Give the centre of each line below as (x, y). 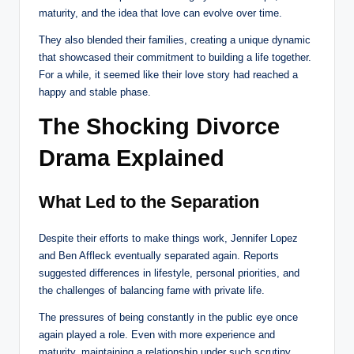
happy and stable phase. (95, 92)
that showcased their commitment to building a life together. (175, 58)
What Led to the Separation (149, 202)
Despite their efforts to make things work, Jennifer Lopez (168, 239)
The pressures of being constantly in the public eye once (168, 318)
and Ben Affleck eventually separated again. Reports (159, 256)
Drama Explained (132, 158)
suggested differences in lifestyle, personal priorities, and (169, 273)
